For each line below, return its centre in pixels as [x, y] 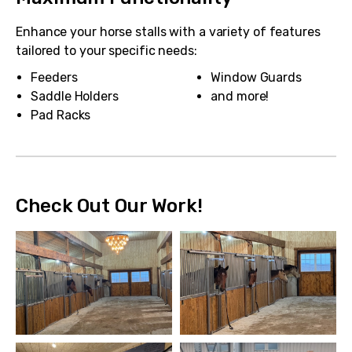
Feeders [54, 77]
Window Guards [256, 78]
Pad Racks [61, 115]
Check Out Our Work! [110, 205]
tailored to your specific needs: [106, 50]
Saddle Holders [75, 96]
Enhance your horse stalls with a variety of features [168, 31]
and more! [240, 97]
